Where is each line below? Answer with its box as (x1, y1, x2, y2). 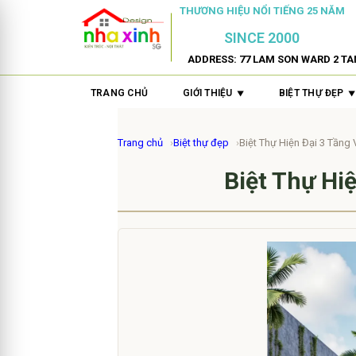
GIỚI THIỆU (183, 87, 233, 99)
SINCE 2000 (224, 29, 300, 47)
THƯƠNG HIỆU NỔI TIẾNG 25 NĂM (179, 5, 345, 17)
